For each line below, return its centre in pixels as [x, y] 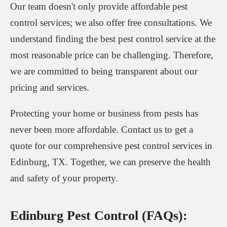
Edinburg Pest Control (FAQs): [99, 215]
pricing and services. [50, 87]
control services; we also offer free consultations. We [111, 22]
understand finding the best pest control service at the [113, 39]
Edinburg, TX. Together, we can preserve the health [110, 162]
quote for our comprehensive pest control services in [111, 145]
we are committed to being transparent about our [104, 71]
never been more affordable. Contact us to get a [102, 129]
